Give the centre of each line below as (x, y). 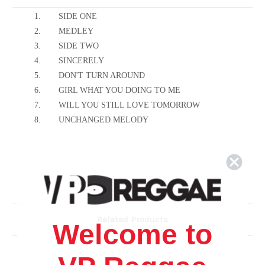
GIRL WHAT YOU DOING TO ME (119, 91)
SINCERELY (81, 61)
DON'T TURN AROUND (102, 76)
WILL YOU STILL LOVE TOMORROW (129, 105)
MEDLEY (76, 31)
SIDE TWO (79, 46)
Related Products (132, 220)
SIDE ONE (78, 17)
